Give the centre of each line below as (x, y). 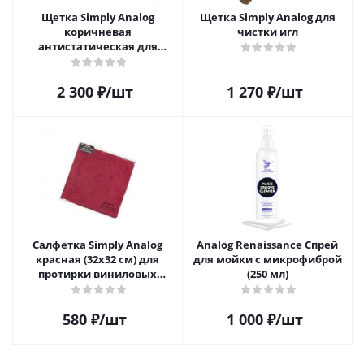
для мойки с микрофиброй (267, 259)
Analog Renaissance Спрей (267, 244)
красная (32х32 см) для (97, 259)
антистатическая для (97, 46)
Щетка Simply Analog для (267, 17)
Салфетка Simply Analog (97, 244)
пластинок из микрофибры (97, 288)
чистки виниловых (97, 61)
